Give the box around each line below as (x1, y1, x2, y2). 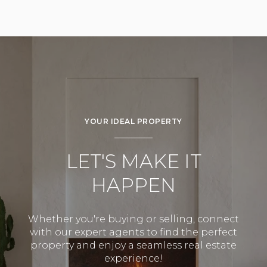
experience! (104, 253, 163, 265)
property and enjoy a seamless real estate (30, 240, 237, 252)
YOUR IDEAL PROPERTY (85, 116, 182, 126)
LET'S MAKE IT (66, 149, 201, 173)
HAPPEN (91, 173, 176, 197)
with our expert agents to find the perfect (30, 226, 237, 238)
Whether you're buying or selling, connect (28, 213, 239, 225)
